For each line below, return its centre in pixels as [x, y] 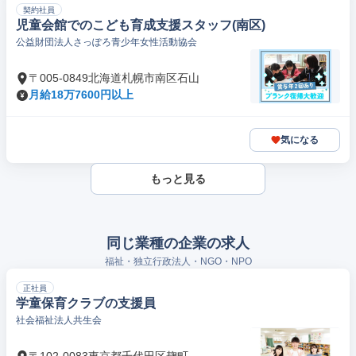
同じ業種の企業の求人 [178, 243]
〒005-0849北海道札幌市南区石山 [114, 78]
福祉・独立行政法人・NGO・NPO [178, 261]
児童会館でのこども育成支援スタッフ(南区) [141, 25]
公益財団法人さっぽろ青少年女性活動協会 [106, 42]
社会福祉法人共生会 [59, 320]
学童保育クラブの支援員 [86, 303]
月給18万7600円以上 [81, 95]
